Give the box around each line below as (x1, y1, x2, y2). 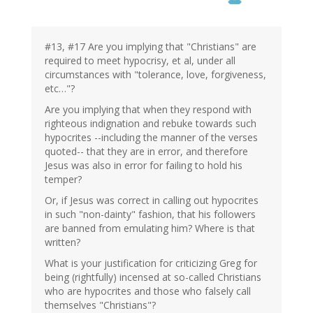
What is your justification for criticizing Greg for (45, 256, 257, 270)
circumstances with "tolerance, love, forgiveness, (45, 68, 266, 82)
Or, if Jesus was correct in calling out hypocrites (45, 194, 259, 208)
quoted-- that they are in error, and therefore (45, 145, 248, 159)
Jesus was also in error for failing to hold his (45, 159, 242, 173)
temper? (45, 173, 82, 187)
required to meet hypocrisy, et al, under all (45, 54, 235, 68)
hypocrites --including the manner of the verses (45, 131, 258, 145)
